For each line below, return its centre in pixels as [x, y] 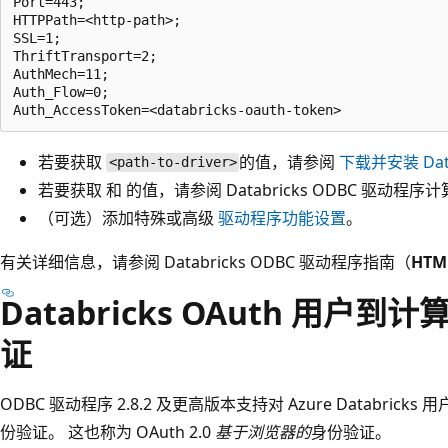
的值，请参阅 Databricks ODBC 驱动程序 [275, 189]
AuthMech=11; [61, 73]
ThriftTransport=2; [85, 55]
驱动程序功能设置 [282, 217]
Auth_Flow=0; [61, 91]
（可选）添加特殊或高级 [128, 217]
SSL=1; [37, 37]
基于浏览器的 [263, 431]
